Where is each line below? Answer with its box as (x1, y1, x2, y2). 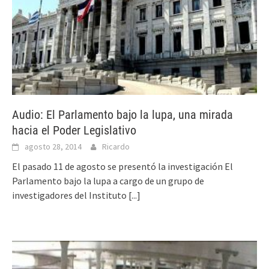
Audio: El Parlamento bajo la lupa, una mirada (12, 107, 233, 122)
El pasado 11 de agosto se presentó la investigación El (12, 160, 233, 173)
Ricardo (102, 141, 130, 153)
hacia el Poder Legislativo (12, 123, 136, 138)
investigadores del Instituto (12, 189, 128, 202)
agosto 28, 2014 (25, 141, 82, 153)
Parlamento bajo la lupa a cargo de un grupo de (12, 175, 204, 187)
